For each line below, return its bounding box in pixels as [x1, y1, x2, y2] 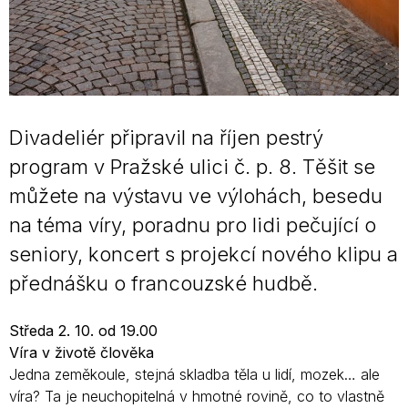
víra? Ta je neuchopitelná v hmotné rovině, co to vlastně [9, 386, 384, 405]
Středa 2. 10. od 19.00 [9, 321, 158, 340]
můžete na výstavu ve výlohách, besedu [9, 183, 382, 208]
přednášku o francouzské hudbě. [9, 270, 318, 295]
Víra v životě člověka [9, 342, 154, 362]
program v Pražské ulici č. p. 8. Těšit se [9, 154, 375, 178]
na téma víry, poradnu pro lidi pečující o [9, 212, 376, 237]
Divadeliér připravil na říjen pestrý [9, 125, 323, 149]
